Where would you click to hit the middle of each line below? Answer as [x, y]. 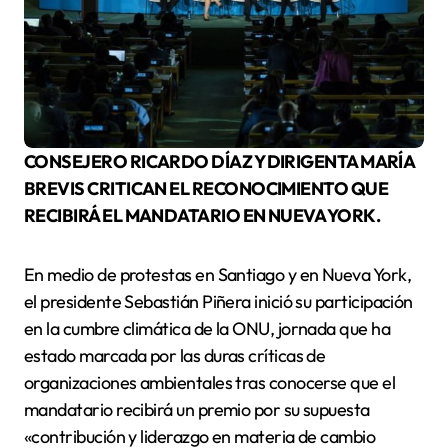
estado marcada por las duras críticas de [175, 356]
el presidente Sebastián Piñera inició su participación [218, 302]
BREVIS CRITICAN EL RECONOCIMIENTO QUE [206, 189]
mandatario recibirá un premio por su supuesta [197, 410]
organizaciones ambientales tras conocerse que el [210, 383]
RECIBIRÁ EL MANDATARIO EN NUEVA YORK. [202, 216]
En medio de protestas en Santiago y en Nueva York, [217, 275]
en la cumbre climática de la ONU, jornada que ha [207, 329]
